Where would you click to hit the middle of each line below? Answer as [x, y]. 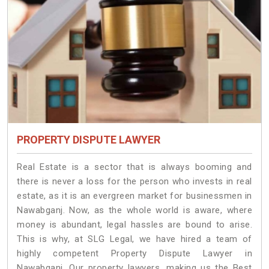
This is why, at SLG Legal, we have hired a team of [134, 239]
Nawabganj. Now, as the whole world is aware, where [134, 210]
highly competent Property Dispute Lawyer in [134, 254]
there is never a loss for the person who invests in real [134, 182]
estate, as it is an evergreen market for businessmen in [134, 196]
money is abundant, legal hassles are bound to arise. [134, 225]
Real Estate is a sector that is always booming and [134, 167]
